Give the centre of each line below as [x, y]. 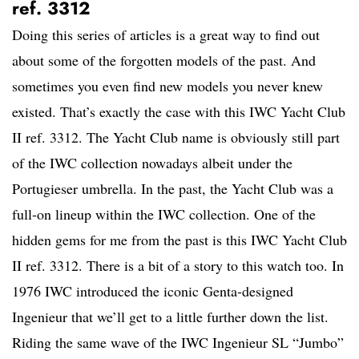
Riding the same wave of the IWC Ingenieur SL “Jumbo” [178, 343]
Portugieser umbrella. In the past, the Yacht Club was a [173, 189]
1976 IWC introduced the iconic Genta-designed [153, 291]
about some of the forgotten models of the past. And [164, 61]
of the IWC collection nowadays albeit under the [152, 163]
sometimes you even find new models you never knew [167, 86]
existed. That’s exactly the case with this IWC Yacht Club [179, 112]
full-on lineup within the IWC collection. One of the [164, 214]
